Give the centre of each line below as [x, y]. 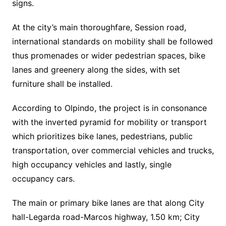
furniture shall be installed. [70, 84]
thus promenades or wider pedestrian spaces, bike [108, 55]
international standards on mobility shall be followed [112, 41]
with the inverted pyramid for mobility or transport [109, 122]
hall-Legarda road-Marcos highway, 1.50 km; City [106, 217]
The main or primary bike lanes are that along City [108, 203]
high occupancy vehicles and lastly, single [92, 164]
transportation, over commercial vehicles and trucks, [113, 150]
